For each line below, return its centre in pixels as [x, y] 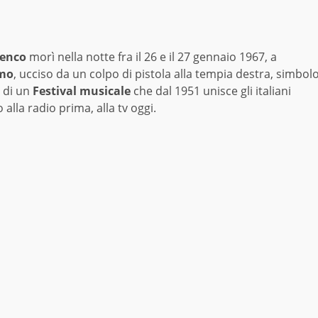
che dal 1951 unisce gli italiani [211, 91]
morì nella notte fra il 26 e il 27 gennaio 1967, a [152, 57]
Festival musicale [82, 91]
